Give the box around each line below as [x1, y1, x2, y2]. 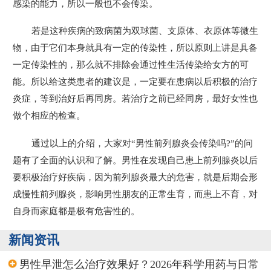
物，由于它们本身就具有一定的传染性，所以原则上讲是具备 [13, 42, 258, 53]
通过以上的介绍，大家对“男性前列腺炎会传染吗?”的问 [31, 137, 253, 148]
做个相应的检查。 [13, 110, 85, 121]
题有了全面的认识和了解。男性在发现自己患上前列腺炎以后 [13, 154, 258, 165]
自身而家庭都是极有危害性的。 [13, 205, 140, 216]
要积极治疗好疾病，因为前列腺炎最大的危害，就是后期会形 [13, 171, 258, 182]
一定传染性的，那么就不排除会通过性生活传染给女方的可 [13, 59, 249, 70]
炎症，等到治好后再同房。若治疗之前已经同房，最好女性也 [13, 93, 258, 104]
